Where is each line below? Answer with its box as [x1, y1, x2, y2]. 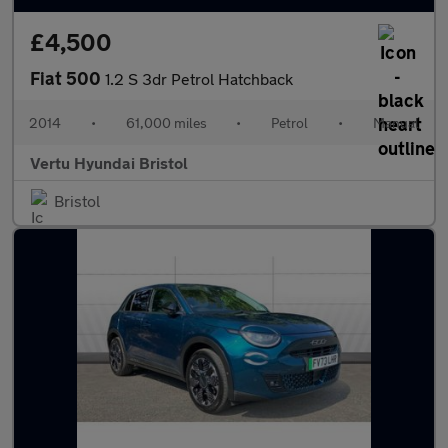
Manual [372, 114, 419, 131]
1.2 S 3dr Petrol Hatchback [105, 69, 293, 88]
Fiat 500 [30, 67, 105, 89]
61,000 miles [125, 114, 207, 131]
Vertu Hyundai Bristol [30, 153, 188, 172]
